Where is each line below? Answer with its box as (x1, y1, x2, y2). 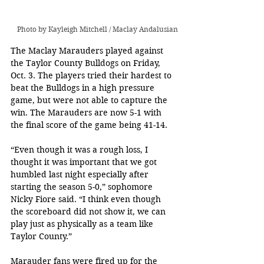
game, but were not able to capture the (11, 94, 170, 105)
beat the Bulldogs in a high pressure (11, 82, 157, 93)
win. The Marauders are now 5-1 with (11, 107, 164, 118)
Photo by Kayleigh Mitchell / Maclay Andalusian (17, 24, 178, 34)
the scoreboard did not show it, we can (11, 206, 168, 217)
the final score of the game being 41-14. (11, 119, 167, 130)
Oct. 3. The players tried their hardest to (11, 70, 174, 81)
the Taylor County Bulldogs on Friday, (11, 57, 163, 68)
